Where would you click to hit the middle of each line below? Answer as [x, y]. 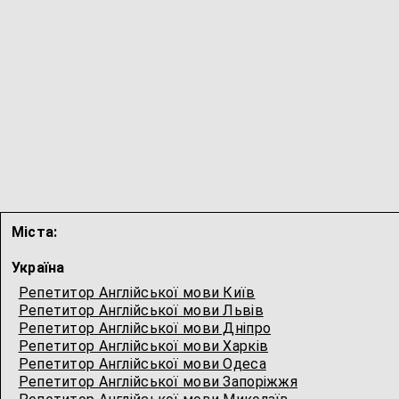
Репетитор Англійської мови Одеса [142, 364]
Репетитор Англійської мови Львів [141, 310]
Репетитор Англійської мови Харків [143, 346]
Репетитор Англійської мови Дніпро [145, 328]
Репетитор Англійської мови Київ [137, 293]
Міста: [34, 232]
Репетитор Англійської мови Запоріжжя [158, 382]
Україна [38, 268]
